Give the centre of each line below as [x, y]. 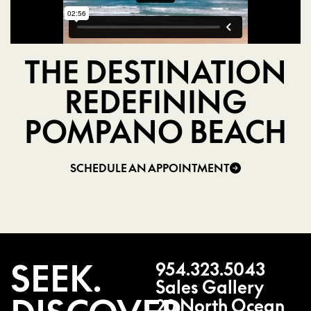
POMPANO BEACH [155, 132]
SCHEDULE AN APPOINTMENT [150, 168]
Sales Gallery [210, 287]
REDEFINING [155, 102]
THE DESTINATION [155, 72]
